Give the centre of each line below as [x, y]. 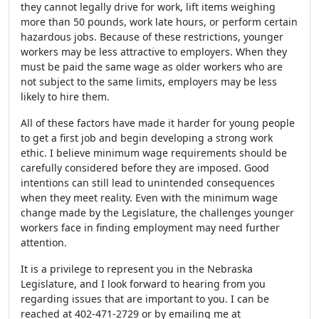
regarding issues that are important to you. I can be [145, 299]
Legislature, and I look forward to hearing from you [143, 284]
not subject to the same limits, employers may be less [149, 82]
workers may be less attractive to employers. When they [154, 52]
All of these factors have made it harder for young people [158, 123]
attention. [44, 242]
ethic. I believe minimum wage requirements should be [154, 153]
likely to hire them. [65, 96]
